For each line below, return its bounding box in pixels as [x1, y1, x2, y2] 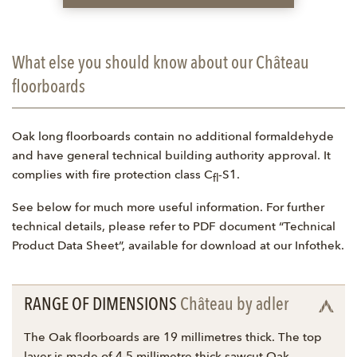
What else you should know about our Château [12, 55, 309, 73]
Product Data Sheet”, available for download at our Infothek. [12, 241, 344, 253]
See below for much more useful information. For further [12, 202, 324, 215]
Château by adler [180, 296, 288, 315]
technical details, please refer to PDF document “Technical [12, 222, 335, 234]
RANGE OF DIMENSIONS [24, 296, 180, 315]
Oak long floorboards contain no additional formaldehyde [12, 131, 334, 144]
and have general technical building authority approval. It [12, 151, 331, 163]
